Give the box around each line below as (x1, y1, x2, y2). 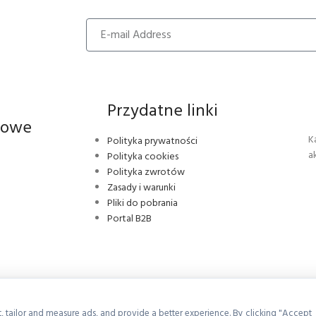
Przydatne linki (107, 98, 218, 125)
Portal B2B (107, 211, 152, 227)
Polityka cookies (107, 149, 178, 165)
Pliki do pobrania (107, 195, 178, 212)
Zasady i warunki (107, 180, 176, 196)
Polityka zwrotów (107, 164, 185, 181)
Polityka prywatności (107, 133, 197, 150)
